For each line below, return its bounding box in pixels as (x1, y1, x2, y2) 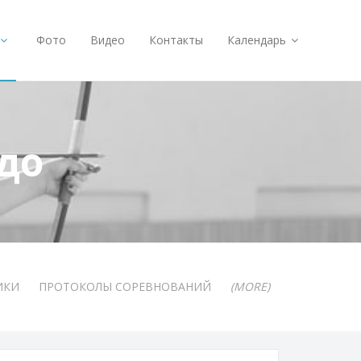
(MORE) (230, 279, 270, 294)
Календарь (227, 32, 289, 48)
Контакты (149, 32, 203, 48)
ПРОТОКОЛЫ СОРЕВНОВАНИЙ (38, 279, 211, 294)
